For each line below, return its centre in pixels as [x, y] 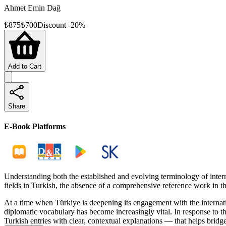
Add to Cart [25, 66]
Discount [52, 25]
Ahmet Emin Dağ [32, 8]
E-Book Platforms [35, 126]
